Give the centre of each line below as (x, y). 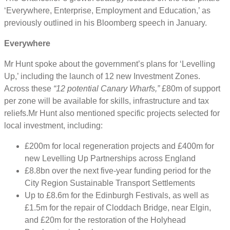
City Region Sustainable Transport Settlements (110, 183)
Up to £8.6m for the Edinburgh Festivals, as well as (117, 195)
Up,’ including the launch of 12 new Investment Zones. (102, 76)
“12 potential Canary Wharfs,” (107, 88)
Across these (29, 88)
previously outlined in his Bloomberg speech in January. (106, 23)
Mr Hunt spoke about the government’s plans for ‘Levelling (110, 64)
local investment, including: (53, 125)
